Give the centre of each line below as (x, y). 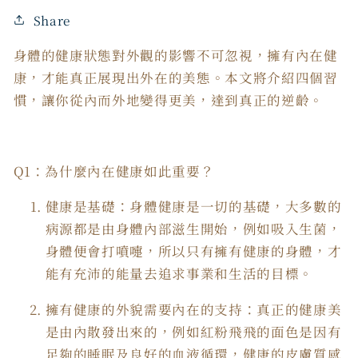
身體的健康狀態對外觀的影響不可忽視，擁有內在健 (175, 55)
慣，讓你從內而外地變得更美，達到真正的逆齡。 (169, 99)
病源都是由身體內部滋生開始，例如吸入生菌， (193, 229)
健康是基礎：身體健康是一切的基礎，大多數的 (193, 207)
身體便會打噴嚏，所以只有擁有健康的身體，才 (193, 251)
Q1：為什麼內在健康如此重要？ (114, 171)
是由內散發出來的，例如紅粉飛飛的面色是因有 (193, 331)
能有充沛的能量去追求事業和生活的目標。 (179, 274)
